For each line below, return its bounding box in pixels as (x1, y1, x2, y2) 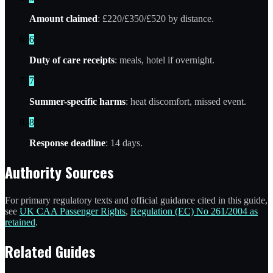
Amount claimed (29, 13, 97, 24)
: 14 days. (105, 137, 143, 148)
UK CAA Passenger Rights (19, 205, 126, 216)
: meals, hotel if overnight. (115, 54, 214, 65)
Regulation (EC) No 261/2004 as (130, 205, 258, 216)
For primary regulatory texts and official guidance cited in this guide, (5, 194, 268, 205)
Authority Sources (5, 160, 114, 183)
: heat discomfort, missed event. (126, 96, 246, 107)
